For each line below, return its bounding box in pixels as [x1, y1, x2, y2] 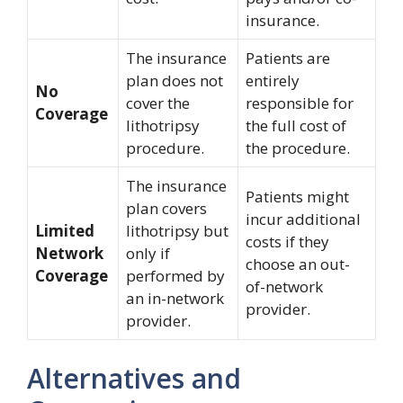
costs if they [246, 230, 329, 252]
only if [126, 242, 170, 264]
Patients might [246, 185, 349, 207]
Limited [35, 219, 94, 241]
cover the [126, 92, 190, 113]
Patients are [246, 47, 330, 68]
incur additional [246, 208, 361, 229]
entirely [246, 69, 300, 91]
